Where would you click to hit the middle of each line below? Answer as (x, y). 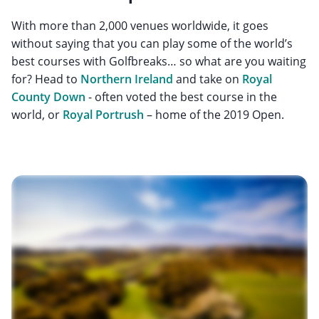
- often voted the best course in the (181, 96)
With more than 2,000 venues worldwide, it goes (140, 25)
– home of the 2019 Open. (214, 114)
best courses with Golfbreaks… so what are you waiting (159, 61)
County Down (48, 96)
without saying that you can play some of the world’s (152, 43)
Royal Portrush (103, 114)
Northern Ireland (127, 79)
